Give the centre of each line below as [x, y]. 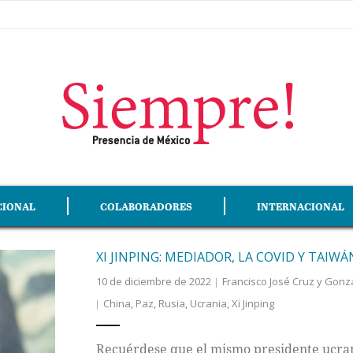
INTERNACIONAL [301, 206]
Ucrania [208, 303]
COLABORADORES [146, 206]
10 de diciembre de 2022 [153, 281]
